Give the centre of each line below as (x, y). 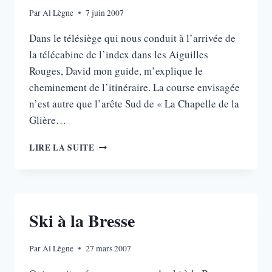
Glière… (48, 120)
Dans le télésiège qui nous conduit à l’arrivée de (132, 38)
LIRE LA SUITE (62, 147)
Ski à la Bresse (82, 220)
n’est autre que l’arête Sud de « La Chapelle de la (134, 103)
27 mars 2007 (109, 248)
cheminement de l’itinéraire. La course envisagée (134, 87)
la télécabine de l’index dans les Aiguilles (119, 54)
